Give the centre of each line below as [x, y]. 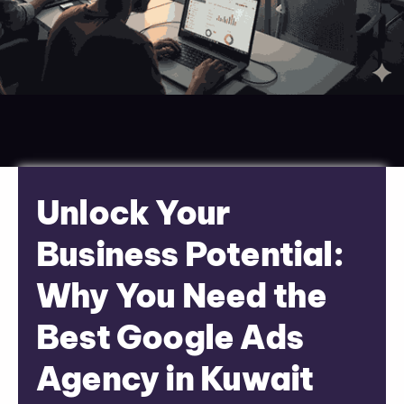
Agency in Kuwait [175, 378]
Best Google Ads [170, 337]
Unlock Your [133, 212]
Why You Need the [182, 295]
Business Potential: [190, 254]
